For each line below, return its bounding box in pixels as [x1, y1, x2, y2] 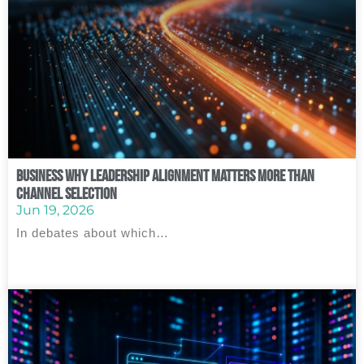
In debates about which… [16, 226, 169, 240]
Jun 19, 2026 [16, 202, 94, 218]
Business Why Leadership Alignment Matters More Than [16, 167, 314, 184]
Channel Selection [16, 184, 117, 202]
